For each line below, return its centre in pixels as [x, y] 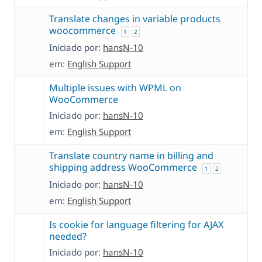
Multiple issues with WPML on [115, 88]
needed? [68, 237]
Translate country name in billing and [131, 156]
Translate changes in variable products [135, 19]
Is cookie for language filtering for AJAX [136, 225]
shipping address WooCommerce [123, 168]
